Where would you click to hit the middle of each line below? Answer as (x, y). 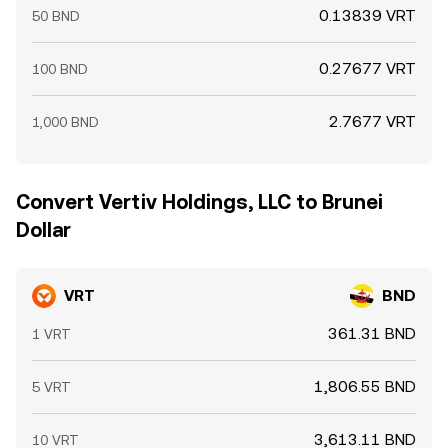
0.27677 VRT (367, 68)
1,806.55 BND (365, 386)
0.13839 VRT (367, 15)
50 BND (56, 16)
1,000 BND (65, 122)
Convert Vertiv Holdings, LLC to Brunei (199, 202)
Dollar (43, 230)
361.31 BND (372, 333)
